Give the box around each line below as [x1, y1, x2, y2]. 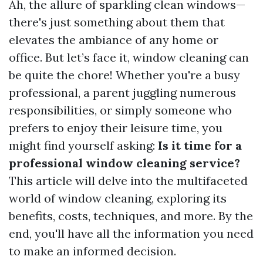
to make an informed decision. [9, 244, 176, 258]
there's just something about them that [9, 15, 225, 29]
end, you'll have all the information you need [9, 226, 254, 241]
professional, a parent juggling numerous [9, 85, 236, 100]
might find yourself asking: [9, 138, 158, 153]
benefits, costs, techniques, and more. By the [9, 208, 253, 223]
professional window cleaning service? [9, 156, 240, 170]
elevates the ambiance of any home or [9, 32, 218, 47]
